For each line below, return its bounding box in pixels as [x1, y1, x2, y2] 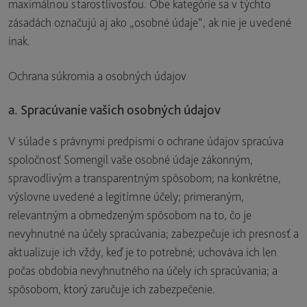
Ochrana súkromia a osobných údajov [8, 69, 186, 83]
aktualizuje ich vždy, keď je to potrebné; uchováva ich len [8, 245, 277, 259]
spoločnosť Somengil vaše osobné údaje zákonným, [8, 152, 253, 167]
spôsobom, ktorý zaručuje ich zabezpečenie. [8, 282, 215, 296]
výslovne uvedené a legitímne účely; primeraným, [8, 189, 244, 204]
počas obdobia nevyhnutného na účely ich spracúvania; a [8, 263, 278, 278]
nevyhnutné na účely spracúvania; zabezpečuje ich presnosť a [8, 226, 299, 241]
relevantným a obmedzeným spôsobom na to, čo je [8, 208, 251, 222]
